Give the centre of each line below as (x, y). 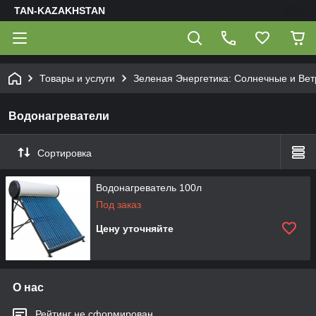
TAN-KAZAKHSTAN (60, 11)
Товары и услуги (77, 78)
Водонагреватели (59, 116)
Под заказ (119, 205)
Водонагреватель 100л (149, 188)
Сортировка (65, 153)
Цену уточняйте (135, 229)
